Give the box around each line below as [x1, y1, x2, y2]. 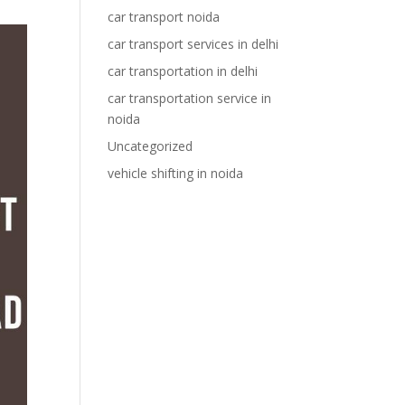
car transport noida [108, 8, 221, 25]
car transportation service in [108, 89, 272, 107]
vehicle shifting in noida [108, 165, 244, 182]
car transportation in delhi [108, 62, 259, 80]
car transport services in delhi [108, 35, 279, 52]
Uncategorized [108, 137, 193, 155]
